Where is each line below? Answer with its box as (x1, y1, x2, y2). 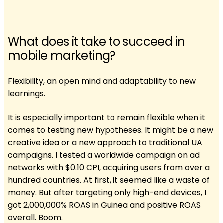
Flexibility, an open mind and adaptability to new (8, 75, 196, 87)
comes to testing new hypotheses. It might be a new (8, 124, 213, 136)
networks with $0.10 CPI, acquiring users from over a (8, 161, 210, 173)
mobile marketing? (8, 47, 115, 64)
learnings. (8, 87, 45, 99)
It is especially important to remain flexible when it (8, 111, 205, 123)
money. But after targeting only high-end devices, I (8, 186, 206, 198)
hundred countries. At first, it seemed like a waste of (8, 174, 210, 186)
